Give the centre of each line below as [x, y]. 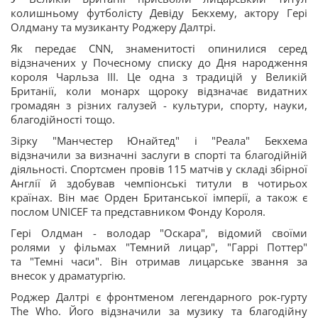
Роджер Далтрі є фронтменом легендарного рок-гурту [159, 297]
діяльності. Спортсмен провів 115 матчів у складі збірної [159, 169]
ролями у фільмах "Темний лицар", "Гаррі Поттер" [159, 247]
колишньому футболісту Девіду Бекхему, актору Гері [159, 13]
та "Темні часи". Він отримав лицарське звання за [159, 261]
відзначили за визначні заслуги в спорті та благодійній [159, 155]
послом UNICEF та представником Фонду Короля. [138, 212]
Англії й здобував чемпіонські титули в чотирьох [159, 183]
